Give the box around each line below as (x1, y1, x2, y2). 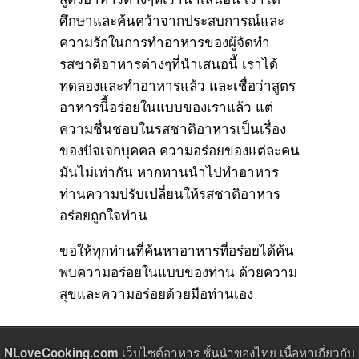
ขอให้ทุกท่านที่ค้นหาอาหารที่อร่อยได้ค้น (58, 239, 294, 260)
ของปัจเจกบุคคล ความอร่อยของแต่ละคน (58, 139, 300, 159)
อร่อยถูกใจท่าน (58, 204, 147, 224)
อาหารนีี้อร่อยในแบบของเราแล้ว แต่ (58, 95, 273, 116)
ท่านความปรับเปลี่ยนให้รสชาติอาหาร (58, 182, 280, 203)
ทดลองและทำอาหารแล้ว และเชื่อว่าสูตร (58, 74, 296, 95)
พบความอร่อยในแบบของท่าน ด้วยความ (58, 260, 297, 281)
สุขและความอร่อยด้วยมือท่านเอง (58, 282, 253, 303)
